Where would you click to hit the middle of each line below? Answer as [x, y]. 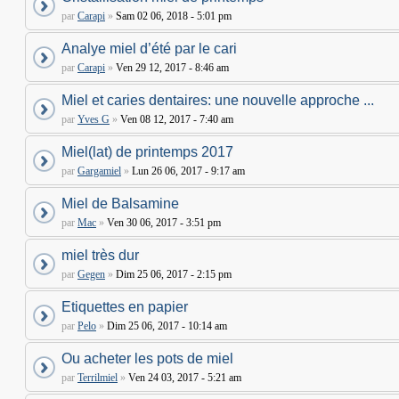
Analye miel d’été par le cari [149, 49]
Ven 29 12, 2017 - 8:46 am [171, 68]
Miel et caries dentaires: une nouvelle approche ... [218, 100]
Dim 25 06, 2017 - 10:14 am [166, 326]
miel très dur [100, 255]
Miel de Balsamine [120, 204]
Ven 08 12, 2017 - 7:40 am [175, 119]
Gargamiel [99, 171]
